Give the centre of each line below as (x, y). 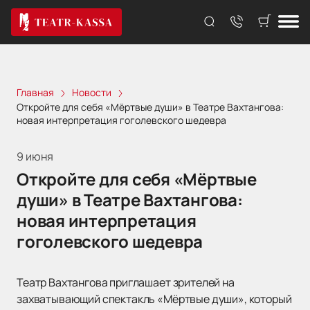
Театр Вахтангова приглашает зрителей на (126, 283)
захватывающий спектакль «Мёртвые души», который (154, 299)
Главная (35, 92)
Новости (92, 92)
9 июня (35, 157)
